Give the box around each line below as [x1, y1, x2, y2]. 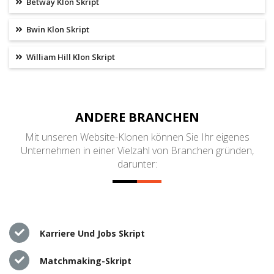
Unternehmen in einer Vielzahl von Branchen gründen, [20, 143, 254, 157]
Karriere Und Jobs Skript [40, 227, 145, 239]
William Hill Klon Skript [24, 51, 115, 63]
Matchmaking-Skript [40, 254, 131, 267]
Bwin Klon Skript [24, 24, 89, 35]
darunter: [117, 157, 157, 171]
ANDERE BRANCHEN [75, 108, 199, 125]
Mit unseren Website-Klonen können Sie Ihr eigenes [24, 130, 250, 144]
